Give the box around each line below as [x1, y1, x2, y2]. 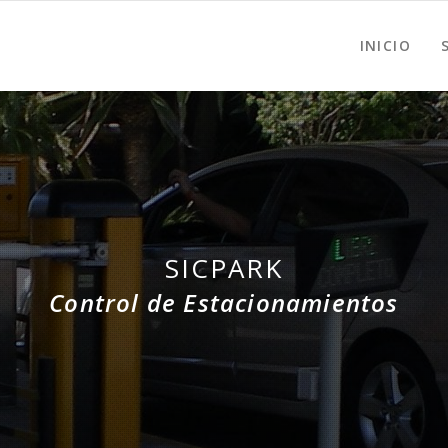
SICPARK [165, 250, 283, 286]
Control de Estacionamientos [49, 286, 399, 320]
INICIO [359, 36, 411, 55]
